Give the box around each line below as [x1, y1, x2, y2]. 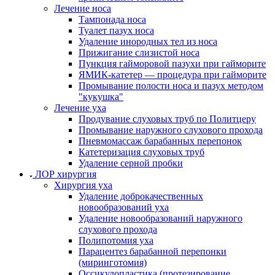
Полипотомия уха [79, 234, 153, 246]
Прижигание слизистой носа [79, 47, 199, 58]
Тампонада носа [79, 14, 146, 25]
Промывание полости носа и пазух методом [79, 80, 263, 91]
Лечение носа [54, 2, 111, 14]
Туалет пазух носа [79, 25, 154, 36]
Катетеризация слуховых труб [79, 146, 204, 157]
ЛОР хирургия [35, 168, 96, 179]
